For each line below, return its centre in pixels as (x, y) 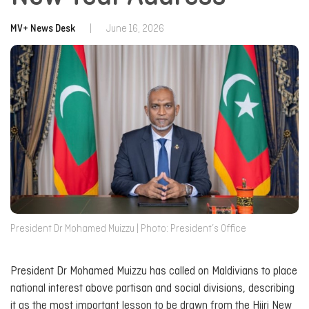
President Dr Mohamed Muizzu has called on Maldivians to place (154, 271)
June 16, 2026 (135, 29)
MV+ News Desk (43, 29)
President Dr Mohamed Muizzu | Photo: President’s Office (128, 229)
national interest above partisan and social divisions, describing (152, 288)
